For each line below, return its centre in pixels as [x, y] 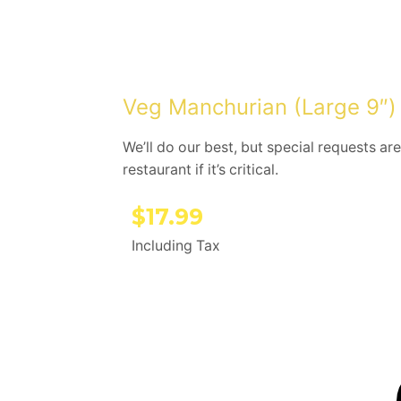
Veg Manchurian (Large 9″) [260, 107]
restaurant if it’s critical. [200, 169]
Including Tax [176, 245]
